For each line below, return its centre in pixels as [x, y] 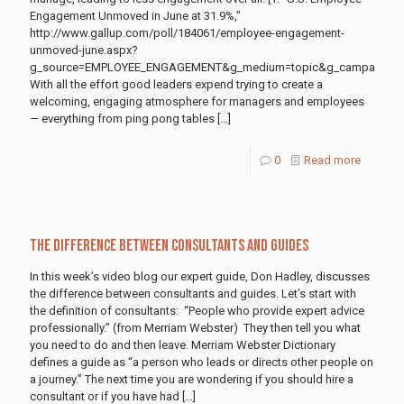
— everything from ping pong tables [122, 118]
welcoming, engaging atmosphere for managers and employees [197, 101]
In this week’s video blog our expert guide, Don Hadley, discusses [200, 276]
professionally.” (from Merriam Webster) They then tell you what [195, 327]
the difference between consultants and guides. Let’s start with [193, 293]
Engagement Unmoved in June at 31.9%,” [135, 15]
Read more [332, 160]
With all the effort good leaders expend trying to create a [176, 84]
